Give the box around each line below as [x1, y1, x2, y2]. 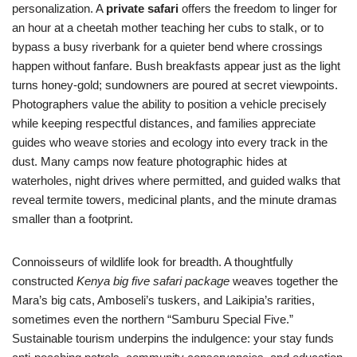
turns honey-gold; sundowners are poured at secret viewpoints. [12, 78, 338, 92]
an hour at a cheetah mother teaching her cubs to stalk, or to [12, 21, 324, 34]
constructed [12, 274, 76, 288]
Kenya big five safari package [76, 274, 229, 288]
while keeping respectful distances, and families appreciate [12, 116, 316, 130]
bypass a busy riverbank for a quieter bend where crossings [12, 40, 323, 53]
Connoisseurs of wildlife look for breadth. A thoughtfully [12, 255, 293, 269]
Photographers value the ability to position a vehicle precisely [12, 97, 327, 111]
